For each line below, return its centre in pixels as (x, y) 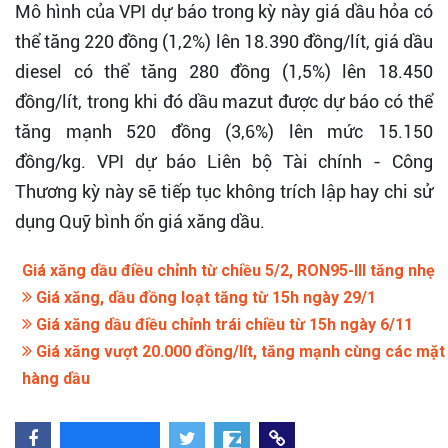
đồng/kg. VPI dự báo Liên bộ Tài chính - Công (224, 161)
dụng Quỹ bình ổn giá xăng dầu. (140, 221)
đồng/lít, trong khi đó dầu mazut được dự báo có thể (224, 101)
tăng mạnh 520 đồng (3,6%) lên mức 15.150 (224, 131)
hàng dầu (56, 378)
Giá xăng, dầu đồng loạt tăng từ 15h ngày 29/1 (204, 297)
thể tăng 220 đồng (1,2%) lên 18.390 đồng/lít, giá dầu (224, 41)
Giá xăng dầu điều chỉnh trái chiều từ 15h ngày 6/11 (222, 324)
